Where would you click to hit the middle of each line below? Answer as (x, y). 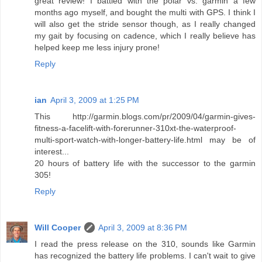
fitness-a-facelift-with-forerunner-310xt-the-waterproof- (135, 128)
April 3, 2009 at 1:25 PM (95, 100)
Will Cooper (58, 227)
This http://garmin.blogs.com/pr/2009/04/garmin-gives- (145, 116)
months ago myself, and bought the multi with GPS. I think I (145, 12)
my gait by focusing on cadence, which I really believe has (145, 35)
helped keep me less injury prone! (97, 47)
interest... (52, 151)
